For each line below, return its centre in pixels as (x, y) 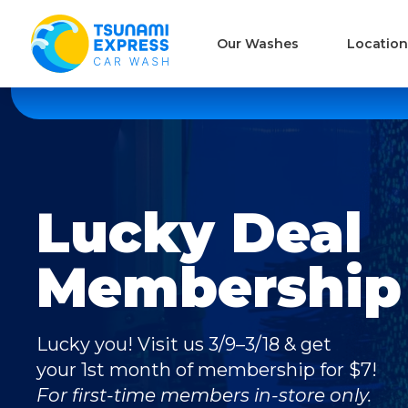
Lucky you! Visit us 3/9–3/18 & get (184, 344)
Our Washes (257, 44)
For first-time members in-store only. (204, 395)
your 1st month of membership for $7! (207, 370)
